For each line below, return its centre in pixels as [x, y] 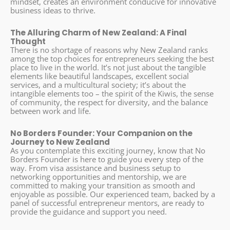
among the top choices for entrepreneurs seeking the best [112, 58]
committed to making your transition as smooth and [103, 186]
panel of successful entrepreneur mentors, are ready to [107, 203]
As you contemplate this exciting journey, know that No [108, 151]
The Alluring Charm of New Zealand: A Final [99, 32]
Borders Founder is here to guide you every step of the [107, 159]
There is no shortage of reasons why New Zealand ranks [109, 50]
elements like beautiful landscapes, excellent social [100, 76]
